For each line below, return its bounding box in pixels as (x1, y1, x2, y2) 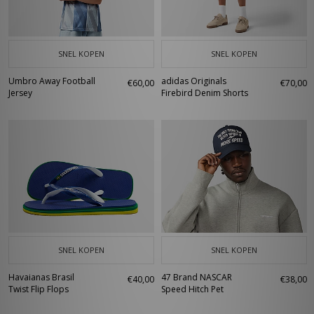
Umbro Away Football (8, 75, 95, 87)
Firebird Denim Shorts (161, 87, 248, 99)
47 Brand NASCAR (161, 271, 232, 283)
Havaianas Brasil (8, 271, 74, 283)
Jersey (8, 87, 32, 99)
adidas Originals (161, 75, 226, 87)
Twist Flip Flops (8, 283, 69, 295)
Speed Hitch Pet (161, 283, 224, 295)
